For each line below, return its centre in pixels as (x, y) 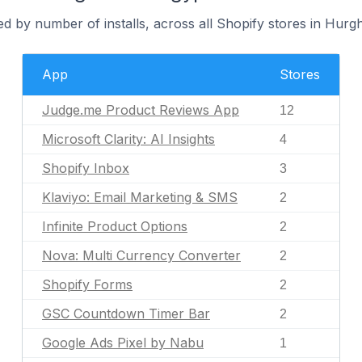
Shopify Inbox (86, 168)
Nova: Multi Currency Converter (141, 255)
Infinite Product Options (115, 226)
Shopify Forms (87, 284)
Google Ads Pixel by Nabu (123, 343)
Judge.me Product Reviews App (141, 110)
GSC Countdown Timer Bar (126, 314)
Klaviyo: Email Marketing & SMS (140, 197)
